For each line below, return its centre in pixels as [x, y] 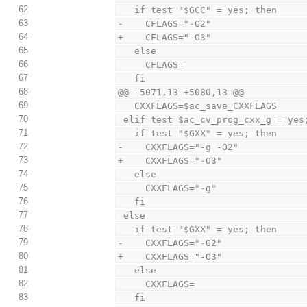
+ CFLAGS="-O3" [165, 38]
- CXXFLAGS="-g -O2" [179, 147]
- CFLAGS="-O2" [165, 24]
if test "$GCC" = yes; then [206, 10]
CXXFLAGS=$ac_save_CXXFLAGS [206, 106]
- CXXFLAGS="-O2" [170, 243]
